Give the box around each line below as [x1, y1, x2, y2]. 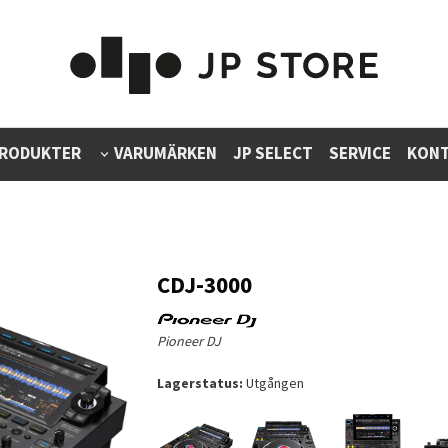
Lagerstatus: [156, 374, 243, 392]
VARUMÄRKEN [113, 142, 217, 164]
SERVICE [328, 142, 391, 164]
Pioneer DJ [156, 332, 221, 350]
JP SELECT [232, 142, 313, 164]
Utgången [242, 374, 304, 392]
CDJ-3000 [156, 270, 252, 299]
